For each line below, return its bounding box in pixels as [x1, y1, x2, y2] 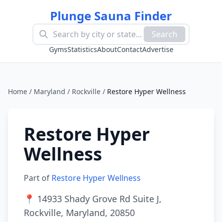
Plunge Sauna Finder [50, 7, 172, 24]
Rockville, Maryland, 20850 [24, 207, 135, 219]
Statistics [67, 45, 97, 54]
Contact [116, 45, 142, 54]
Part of [24, 172, 52, 183]
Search [152, 29, 177, 40]
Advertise [142, 45, 173, 54]
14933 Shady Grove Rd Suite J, [37, 193, 162, 205]
